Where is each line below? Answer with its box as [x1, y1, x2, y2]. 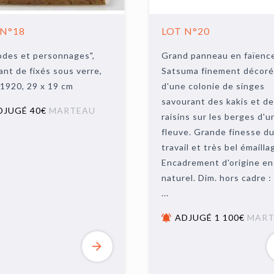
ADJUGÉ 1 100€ [174, 212, 247, 223]
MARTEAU [48, 105, 95, 116]
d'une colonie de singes [161, 81, 265, 91]
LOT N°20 [161, 25, 210, 37]
